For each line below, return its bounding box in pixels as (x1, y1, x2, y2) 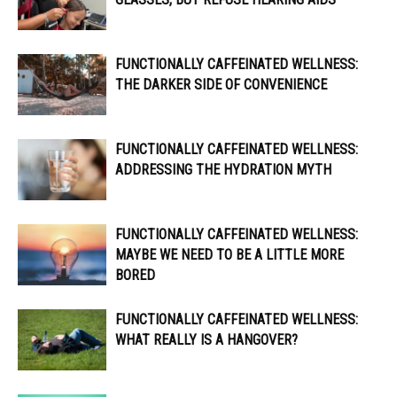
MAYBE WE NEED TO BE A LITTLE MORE (115, 246, 344, 264)
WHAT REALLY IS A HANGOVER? (115, 331, 298, 349)
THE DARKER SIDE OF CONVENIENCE (115, 76, 327, 94)
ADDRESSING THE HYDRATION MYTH (115, 161, 331, 179)
